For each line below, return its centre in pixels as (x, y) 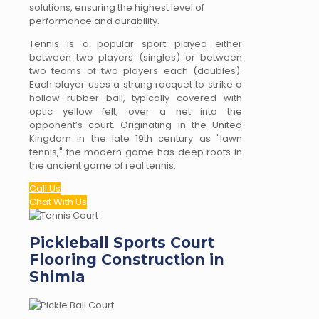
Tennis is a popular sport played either (136, 43)
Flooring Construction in (127, 260)
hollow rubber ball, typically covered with (136, 98)
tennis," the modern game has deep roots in (136, 152)
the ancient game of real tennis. (103, 165)
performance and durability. (94, 21)
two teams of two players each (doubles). (136, 70)
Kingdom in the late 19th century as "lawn (136, 138)
